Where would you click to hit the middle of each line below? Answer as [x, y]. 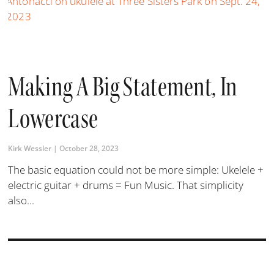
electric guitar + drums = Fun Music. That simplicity [126, 185]
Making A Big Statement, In [123, 87]
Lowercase [53, 118]
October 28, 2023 [88, 148]
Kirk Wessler [31, 148]
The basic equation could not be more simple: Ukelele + [136, 169]
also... [21, 200]
